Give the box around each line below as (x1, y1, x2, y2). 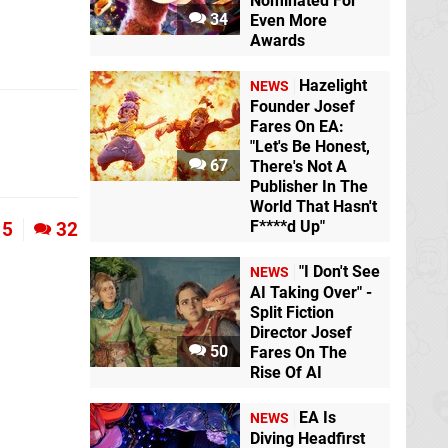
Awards (250, 31, 305, 51)
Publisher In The (250, 177, 368, 197)
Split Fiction (250, 303, 334, 323)
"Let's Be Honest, (250, 137, 370, 157)
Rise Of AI (250, 363, 322, 383)
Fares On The (250, 343, 347, 363)
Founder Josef (250, 97, 355, 117)
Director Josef (250, 323, 352, 343)
